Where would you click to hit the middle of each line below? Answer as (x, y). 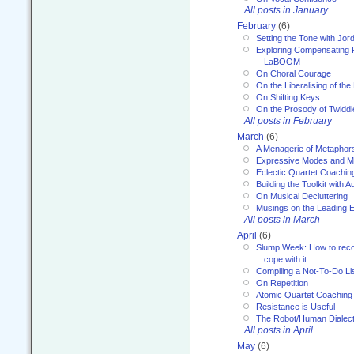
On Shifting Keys (288, 97)
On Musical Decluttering (302, 196)
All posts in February (288, 121)
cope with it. (286, 259)
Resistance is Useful (296, 306)
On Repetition (282, 282)
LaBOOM (282, 61)
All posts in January (286, 10)
